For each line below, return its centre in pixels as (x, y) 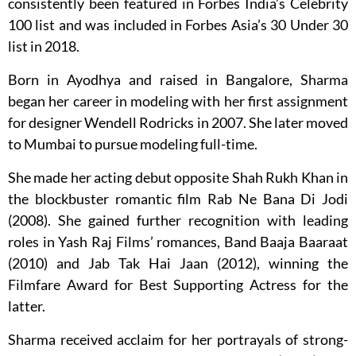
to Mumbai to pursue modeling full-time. (133, 144)
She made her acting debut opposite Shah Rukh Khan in (178, 178)
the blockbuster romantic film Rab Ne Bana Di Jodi (178, 199)
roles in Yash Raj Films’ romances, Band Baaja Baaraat (178, 242)
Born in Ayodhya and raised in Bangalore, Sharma (178, 80)
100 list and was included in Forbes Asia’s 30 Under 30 (178, 25)
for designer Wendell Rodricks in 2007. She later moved (178, 123)
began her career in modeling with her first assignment (178, 101)
